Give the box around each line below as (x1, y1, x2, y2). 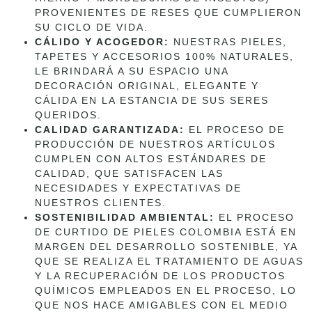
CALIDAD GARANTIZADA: (35, 123, 185, 135)
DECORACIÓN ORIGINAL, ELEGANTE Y (35, 79, 259, 91)
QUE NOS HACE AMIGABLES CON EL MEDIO (35, 299, 288, 311)
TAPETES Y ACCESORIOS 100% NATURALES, (35, 50, 294, 62)
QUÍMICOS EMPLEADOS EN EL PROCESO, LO (35, 284, 297, 296)
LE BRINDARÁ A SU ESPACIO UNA (35, 65, 228, 77)
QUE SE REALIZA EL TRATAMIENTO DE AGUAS (35, 255, 304, 267)
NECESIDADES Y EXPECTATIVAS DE (35, 182, 242, 194)
